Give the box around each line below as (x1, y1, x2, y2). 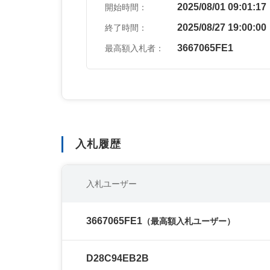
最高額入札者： (105, 43, 164, 53)
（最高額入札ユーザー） (142, 216, 235, 226)
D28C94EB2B (86, 253, 149, 263)
